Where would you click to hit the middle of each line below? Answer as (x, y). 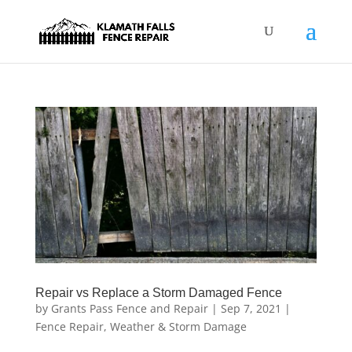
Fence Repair (69, 327)
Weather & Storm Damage (178, 327)
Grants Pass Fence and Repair (129, 309)
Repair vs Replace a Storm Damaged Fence (158, 293)
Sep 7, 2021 (251, 309)
